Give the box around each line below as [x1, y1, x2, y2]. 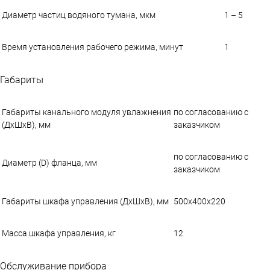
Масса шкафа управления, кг [2, 228, 116, 238]
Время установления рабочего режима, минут [2, 42, 183, 52]
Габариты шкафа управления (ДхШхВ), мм [2, 196, 169, 206]
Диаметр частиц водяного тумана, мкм [2, 10, 155, 20]
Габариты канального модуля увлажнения [2, 107, 171, 117]
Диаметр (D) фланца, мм [2, 157, 97, 168]
